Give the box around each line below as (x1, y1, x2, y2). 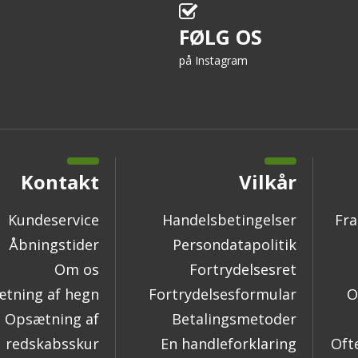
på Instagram (179, 53, 248, 69)
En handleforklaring (161, 334, 296, 354)
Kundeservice (8, 210, 99, 230)
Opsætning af (5, 309, 99, 329)
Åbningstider (9, 235, 99, 255)
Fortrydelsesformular (149, 284, 296, 304)
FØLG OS (179, 23, 262, 51)
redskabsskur (6, 334, 99, 354)
